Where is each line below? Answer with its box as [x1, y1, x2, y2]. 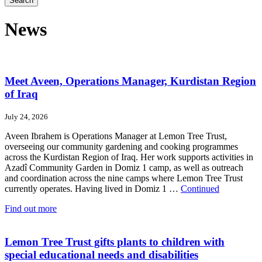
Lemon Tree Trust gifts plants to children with [5, 236, 225, 249]
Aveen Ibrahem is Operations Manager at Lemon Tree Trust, [5, 131, 227, 142]
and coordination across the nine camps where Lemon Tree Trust [5, 173, 243, 184]
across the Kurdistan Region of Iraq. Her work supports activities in [5, 152, 253, 163]
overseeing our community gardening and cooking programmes [5, 142, 238, 152]
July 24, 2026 [5, 112, 48, 122]
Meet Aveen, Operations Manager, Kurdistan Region [5, 74, 256, 87]
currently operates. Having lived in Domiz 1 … [5, 184, 181, 194]
